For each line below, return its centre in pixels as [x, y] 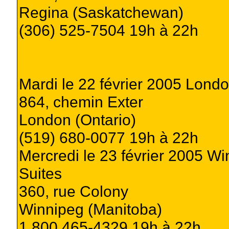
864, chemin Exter [81, 101]
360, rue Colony [73, 191]
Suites [40, 173]
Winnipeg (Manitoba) [90, 209]
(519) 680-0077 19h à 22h [108, 137]
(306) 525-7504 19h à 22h [108, 30]
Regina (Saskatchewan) [101, 12]
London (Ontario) [77, 119]
